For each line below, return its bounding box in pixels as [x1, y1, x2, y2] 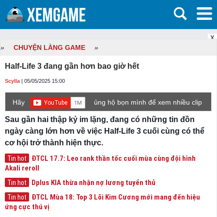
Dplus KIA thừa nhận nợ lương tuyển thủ [31, 178, 155, 187]
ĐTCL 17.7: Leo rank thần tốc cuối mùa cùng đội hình [31, 154, 196, 163]
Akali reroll [5, 164, 39, 172]
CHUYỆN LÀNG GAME [14, 44, 85, 51]
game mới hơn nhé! [13, 110, 73, 118]
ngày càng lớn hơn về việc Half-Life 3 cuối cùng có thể [5, 127, 204, 135]
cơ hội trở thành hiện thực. [5, 139, 103, 147]
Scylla [5, 78, 20, 84]
